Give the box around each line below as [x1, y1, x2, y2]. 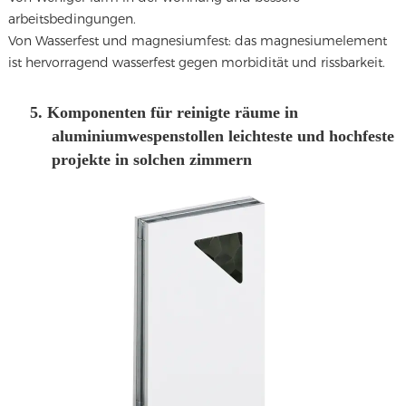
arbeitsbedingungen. [7, 11, 136, 27]
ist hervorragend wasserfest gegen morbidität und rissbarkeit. [7, 54, 385, 71]
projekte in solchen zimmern [51, 150, 252, 169]
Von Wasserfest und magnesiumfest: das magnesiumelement [7, 33, 387, 49]
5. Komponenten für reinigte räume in [29, 103, 298, 122]
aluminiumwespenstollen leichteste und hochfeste [51, 127, 394, 146]
